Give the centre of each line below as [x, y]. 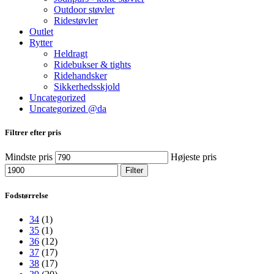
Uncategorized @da [68, 109]
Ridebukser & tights [92, 65]
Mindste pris [29, 157]
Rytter [41, 43]
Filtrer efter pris [33, 133]
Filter [134, 171]
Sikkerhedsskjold [87, 87]
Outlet [41, 32]
